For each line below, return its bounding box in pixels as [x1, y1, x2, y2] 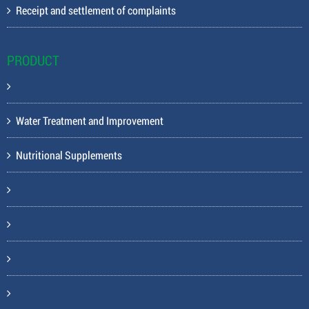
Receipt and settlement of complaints [16, 3, 176, 17]
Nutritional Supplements [16, 148, 122, 162]
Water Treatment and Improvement [16, 113, 163, 128]
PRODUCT [7, 51, 59, 69]
